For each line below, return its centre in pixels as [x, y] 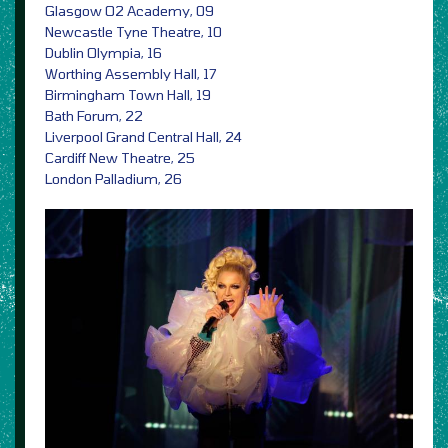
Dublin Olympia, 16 [103, 52]
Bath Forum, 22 [94, 115]
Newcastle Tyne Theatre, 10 [133, 31]
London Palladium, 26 [113, 178]
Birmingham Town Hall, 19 [128, 94]
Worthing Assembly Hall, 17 [131, 73]
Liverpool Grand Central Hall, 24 [143, 136]
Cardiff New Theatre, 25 [120, 157]
